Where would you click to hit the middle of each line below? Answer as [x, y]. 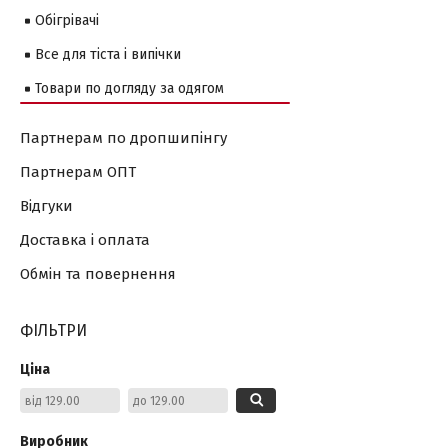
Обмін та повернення [98, 274]
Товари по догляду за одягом [129, 88]
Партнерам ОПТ [78, 172]
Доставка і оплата [85, 240]
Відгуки [46, 206]
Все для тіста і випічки [108, 54]
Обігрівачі [67, 20]
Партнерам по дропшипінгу [123, 138]
